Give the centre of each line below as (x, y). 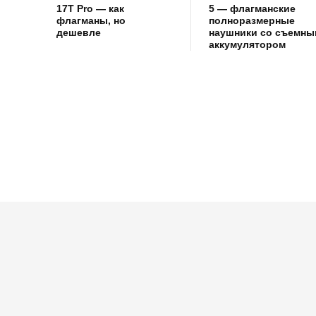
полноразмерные (251, 21)
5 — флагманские (252, 9)
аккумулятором (247, 45)
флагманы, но (91, 21)
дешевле (79, 33)
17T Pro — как (90, 9)
